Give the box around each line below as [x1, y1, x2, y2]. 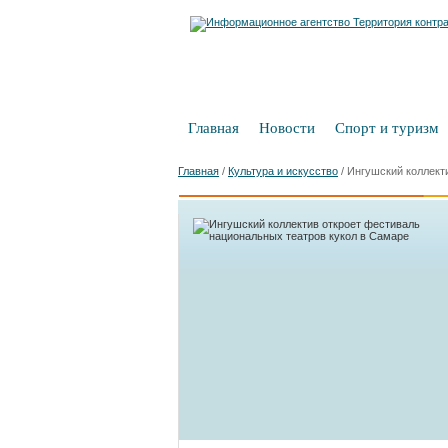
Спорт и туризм [335, 120, 439, 136]
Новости [259, 120, 315, 136]
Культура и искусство [228, 165, 338, 177]
